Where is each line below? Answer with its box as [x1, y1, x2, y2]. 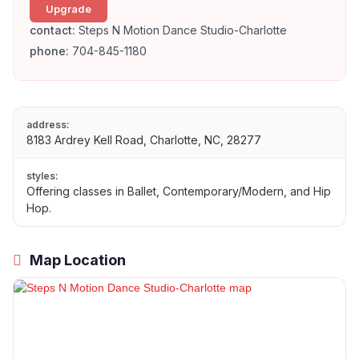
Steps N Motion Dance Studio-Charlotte [75, 23, 287, 38]
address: [26, 119, 70, 131]
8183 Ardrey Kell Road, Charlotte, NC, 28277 [26, 133, 261, 147]
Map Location [26, 252, 126, 269]
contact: [30, 23, 75, 38]
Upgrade [46, 2, 91, 16]
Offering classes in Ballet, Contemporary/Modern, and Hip [26, 184, 331, 199]
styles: [26, 170, 58, 183]
